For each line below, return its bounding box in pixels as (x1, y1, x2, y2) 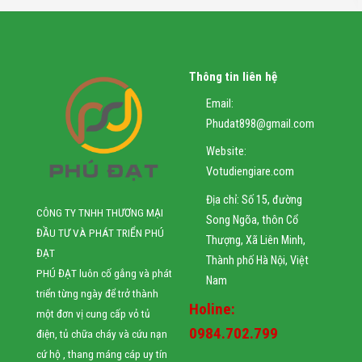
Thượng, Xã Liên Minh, (205, 233, 305, 247)
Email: (205, 96, 234, 111)
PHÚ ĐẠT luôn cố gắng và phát (36, 266, 172, 280)
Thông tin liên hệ (188, 69, 277, 84)
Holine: (188, 300, 235, 319)
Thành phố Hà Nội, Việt (205, 253, 309, 267)
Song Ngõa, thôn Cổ (205, 213, 298, 227)
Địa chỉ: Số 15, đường (205, 192, 302, 207)
